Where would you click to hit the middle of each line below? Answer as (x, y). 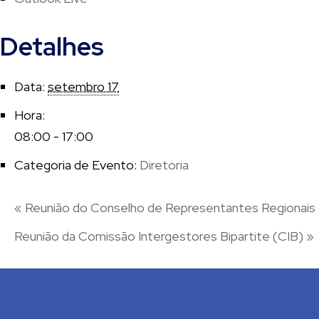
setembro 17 (83, 86)
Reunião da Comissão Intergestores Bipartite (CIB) (160, 236)
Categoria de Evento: (75, 164)
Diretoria (164, 164)
